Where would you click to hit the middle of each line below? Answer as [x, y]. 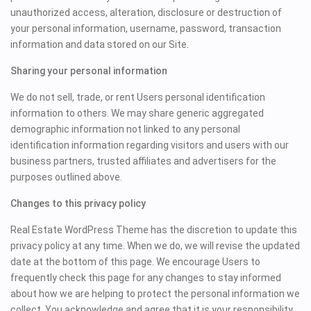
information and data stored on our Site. [100, 45]
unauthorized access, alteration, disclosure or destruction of [146, 13]
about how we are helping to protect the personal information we [155, 294]
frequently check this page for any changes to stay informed [146, 278]
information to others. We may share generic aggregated [137, 114]
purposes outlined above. [67, 177]
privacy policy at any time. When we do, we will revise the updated [155, 246]
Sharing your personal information [89, 71]
